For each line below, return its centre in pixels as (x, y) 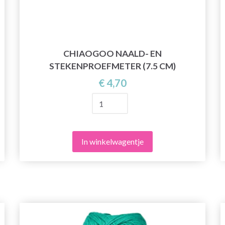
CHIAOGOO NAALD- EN (113, 54)
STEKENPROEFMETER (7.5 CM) (113, 66)
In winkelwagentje (113, 142)
